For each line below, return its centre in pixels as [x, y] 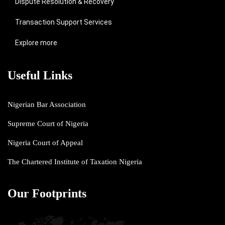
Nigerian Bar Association [47, 104]
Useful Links [40, 75]
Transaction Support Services [64, 22]
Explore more [36, 43]
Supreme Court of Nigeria [48, 124]
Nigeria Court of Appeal [45, 143]
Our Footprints [47, 193]
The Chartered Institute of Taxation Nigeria [75, 162]
